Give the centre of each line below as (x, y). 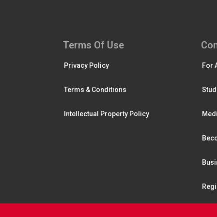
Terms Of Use (93, 45)
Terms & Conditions (95, 89)
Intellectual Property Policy (107, 114)
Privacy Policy (86, 65)
